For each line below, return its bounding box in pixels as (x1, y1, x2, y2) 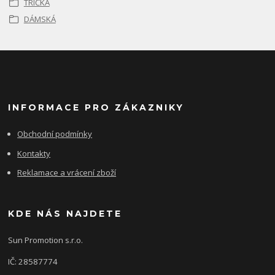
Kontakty (17, 147, 51, 159)
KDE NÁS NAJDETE (8, 207, 123, 219)
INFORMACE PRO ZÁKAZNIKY (8, 102, 185, 114)
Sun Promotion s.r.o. (8, 234, 83, 246)
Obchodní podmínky (17, 128, 93, 140)
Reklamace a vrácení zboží (17, 167, 117, 179)
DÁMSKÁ (23, 13, 56, 25)
